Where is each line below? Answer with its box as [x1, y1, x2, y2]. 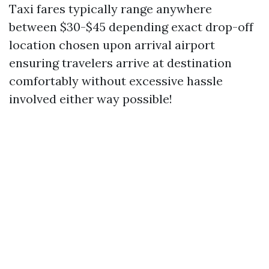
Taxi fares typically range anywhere [9, 1, 212, 16]
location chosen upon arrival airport [9, 37, 215, 52]
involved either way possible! [9, 91, 172, 106]
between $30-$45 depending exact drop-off [9, 19, 253, 34]
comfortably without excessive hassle [9, 73, 223, 88]
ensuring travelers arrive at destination [9, 55, 232, 70]
